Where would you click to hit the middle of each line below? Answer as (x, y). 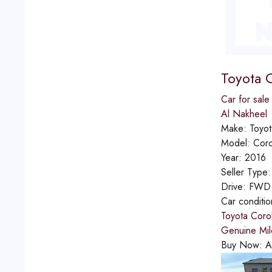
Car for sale (245, 99)
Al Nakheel (244, 114)
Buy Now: (243, 245)
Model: (237, 143)
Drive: (235, 186)
